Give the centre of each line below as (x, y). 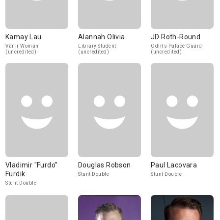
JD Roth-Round (176, 37)
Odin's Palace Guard (177, 46)
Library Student (97, 46)
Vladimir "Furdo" (32, 165)
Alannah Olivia (102, 37)
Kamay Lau (24, 37)
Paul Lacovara (174, 165)
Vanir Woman (22, 46)
